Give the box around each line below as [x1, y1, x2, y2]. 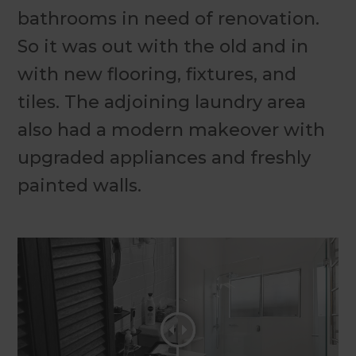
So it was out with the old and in [17, 36, 309, 58]
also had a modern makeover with [17, 119, 326, 141]
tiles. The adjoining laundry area [17, 91, 307, 114]
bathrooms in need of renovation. [17, 8, 320, 30]
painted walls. [17, 175, 142, 197]
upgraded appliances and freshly [17, 147, 311, 169]
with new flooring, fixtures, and [17, 64, 297, 86]
